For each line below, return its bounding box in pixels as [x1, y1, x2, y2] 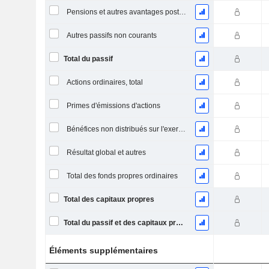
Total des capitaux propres [63, 195, 154, 204]
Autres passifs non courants [66, 31, 157, 40]
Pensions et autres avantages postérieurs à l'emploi [178, 8, 186, 16]
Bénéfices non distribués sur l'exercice [178, 125, 186, 133]
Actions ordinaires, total [66, 78, 143, 86]
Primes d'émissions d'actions [66, 101, 160, 110]
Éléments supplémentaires [49, 246, 159, 255]
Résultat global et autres [66, 148, 146, 157]
